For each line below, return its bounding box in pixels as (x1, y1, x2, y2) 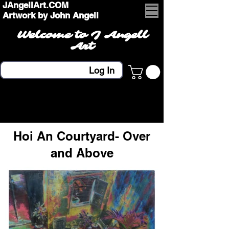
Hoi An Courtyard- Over (13, 129, 150, 143)
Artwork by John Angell (3, 10, 99, 20)
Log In (88, 64, 114, 76)
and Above (50, 146, 113, 160)
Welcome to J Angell (16, 28, 148, 42)
